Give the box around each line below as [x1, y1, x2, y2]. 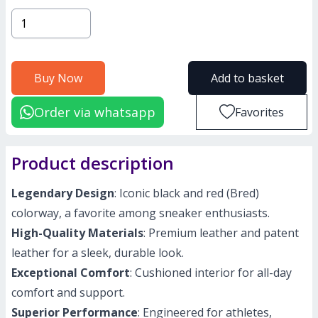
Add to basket [211, 70, 284, 86]
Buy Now [34, 70, 82, 86]
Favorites [235, 104, 284, 120]
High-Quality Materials [11, 225, 143, 241]
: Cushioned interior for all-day [130, 265, 292, 280]
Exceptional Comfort [11, 265, 130, 280]
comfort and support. [11, 285, 125, 300]
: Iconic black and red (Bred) [114, 185, 259, 201]
